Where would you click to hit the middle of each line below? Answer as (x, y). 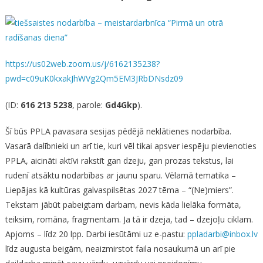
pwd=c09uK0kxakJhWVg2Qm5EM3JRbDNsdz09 (94, 78)
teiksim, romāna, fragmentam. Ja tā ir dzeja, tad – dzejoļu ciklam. (129, 219)
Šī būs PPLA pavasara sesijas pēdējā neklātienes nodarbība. (118, 131)
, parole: (88, 105)
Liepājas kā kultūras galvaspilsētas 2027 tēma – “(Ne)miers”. (119, 190)
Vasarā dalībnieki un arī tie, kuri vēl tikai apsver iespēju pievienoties (131, 146)
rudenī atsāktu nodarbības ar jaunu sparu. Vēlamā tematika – (120, 175)
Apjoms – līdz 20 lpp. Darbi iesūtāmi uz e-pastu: (96, 234)
